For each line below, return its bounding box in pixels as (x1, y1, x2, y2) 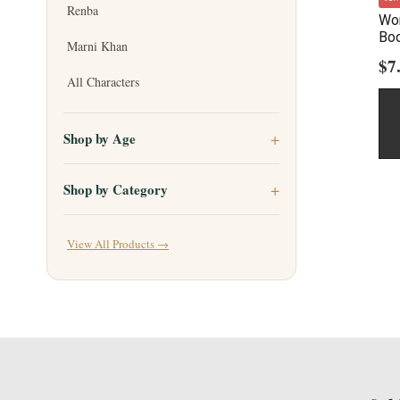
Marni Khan (67, 37, 128, 55)
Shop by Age (63, 129, 136, 149)
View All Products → (67, 236, 169, 253)
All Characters (67, 73, 139, 91)
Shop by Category (63, 179, 168, 200)
